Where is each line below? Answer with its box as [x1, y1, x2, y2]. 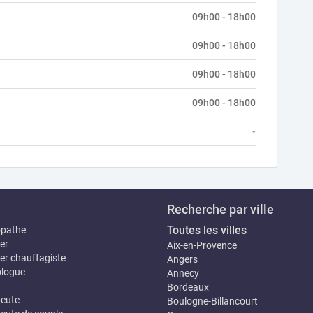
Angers [167, 254, 198, 265]
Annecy [167, 268, 199, 279]
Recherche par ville [167, 202, 274, 217]
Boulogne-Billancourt [167, 296, 258, 307]
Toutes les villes [167, 224, 247, 237]
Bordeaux [167, 282, 209, 293]
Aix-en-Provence [167, 240, 237, 251]
